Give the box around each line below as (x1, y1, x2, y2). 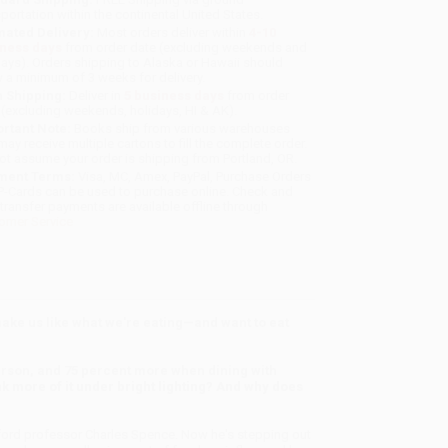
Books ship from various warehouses (71, 121, 291, 137)
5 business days (124, 88, 225, 104)
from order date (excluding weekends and (62, 40, 308, 56)
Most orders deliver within (94, 25, 250, 41)
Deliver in (66, 88, 125, 104)
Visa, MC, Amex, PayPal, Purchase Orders (75, 169, 312, 185)
